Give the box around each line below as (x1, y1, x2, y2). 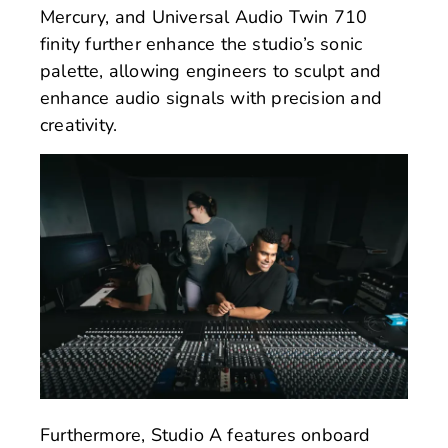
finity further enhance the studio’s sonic (40, 32, 363, 57)
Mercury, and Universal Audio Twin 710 (40, 5, 368, 30)
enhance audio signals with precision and (40, 86, 383, 111)
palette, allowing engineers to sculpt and (40, 59, 382, 84)
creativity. (40, 113, 118, 138)
